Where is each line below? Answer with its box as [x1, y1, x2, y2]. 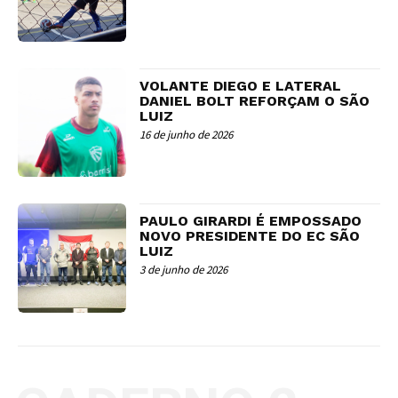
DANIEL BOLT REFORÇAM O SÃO [139, 92, 370, 110]
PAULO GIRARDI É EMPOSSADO [139, 212, 362, 230]
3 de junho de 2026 [139, 262, 228, 278]
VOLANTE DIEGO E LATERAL [139, 77, 342, 95]
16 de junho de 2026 [139, 127, 234, 143]
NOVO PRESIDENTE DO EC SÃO [139, 227, 361, 245]
